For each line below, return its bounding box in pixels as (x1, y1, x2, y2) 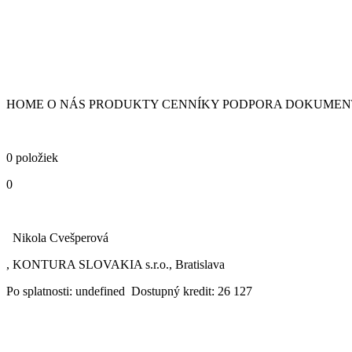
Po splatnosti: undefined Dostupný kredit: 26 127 (6, 284, 252, 298)
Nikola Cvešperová (6, 230, 108, 244)
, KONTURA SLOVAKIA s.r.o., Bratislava (6, 257, 225, 271)
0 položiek (6, 150, 58, 164)
